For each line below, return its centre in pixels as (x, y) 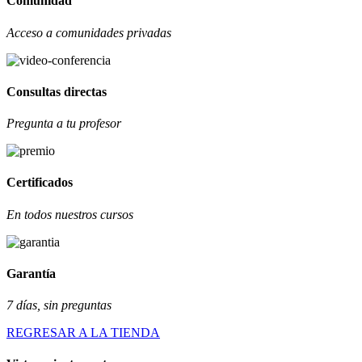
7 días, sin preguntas (59, 305)
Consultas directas (57, 91)
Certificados (40, 183)
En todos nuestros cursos (70, 214)
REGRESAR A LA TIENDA (83, 333)
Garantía (31, 273)
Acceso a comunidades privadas (89, 32)
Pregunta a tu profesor (64, 124)
